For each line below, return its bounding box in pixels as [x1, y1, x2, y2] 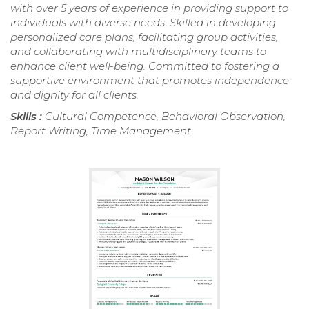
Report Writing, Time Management [10, 124, 191, 138]
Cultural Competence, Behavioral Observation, [45, 110, 286, 123]
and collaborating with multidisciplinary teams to [10, 45, 266, 59]
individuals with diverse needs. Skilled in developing [10, 16, 276, 30]
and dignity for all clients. [10, 88, 139, 102]
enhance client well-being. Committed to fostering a [10, 59, 279, 73]
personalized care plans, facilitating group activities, [10, 30, 278, 44]
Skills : [10, 110, 45, 123]
